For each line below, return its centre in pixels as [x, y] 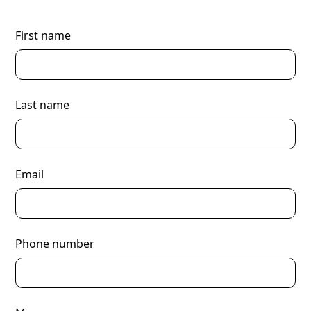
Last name [43, 105]
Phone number [55, 244]
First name [43, 35]
